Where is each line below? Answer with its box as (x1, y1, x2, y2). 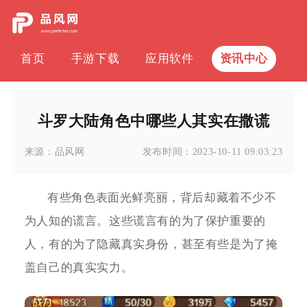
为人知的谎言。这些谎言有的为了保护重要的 (24, 214, 266, 228)
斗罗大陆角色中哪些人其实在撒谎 (37, 112, 270, 130)
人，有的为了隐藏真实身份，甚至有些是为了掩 (24, 238, 278, 251)
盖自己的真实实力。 (24, 261, 134, 275)
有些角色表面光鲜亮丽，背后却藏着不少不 (47, 191, 277, 205)
